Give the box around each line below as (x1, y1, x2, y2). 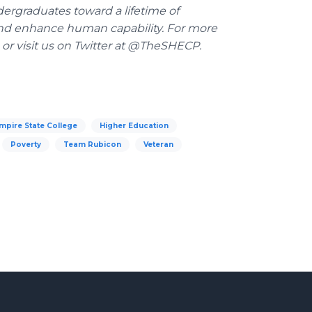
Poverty (10, 140, 41, 149)
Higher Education (100, 121, 169, 130)
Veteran (143, 140, 173, 149)
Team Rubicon (63, 140, 121, 149)
